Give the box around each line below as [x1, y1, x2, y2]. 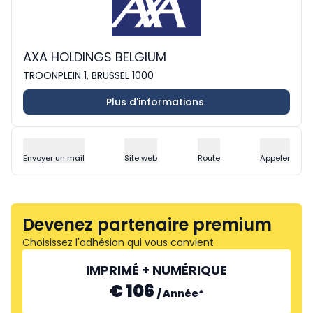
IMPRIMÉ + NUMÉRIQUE [86, 261, 227, 279]
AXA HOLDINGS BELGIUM [23, 48, 166, 66]
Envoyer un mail [23, 152, 85, 164]
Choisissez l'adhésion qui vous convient [22, 235, 214, 250]
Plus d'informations [106, 95, 204, 110]
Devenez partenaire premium [22, 213, 272, 237]
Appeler [259, 152, 290, 164]
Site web [124, 152, 158, 164]
